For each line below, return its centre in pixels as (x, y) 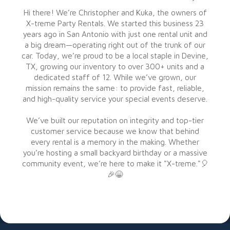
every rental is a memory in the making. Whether (115, 142)
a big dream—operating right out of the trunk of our (115, 45)
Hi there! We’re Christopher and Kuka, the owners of (115, 12)
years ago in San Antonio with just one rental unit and (115, 34)
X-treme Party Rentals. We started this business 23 (115, 23)
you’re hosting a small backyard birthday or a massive (115, 152)
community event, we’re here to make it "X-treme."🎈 (115, 163)
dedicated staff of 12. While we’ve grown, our (115, 77)
